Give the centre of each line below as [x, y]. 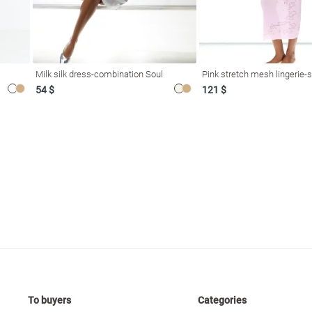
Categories [223, 300]
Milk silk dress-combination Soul [100, 74]
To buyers [50, 300]
